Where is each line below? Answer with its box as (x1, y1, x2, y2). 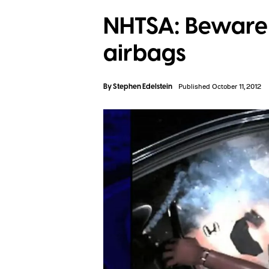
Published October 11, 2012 (178, 82, 261, 91)
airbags (103, 37, 186, 70)
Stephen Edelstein (113, 82, 172, 92)
